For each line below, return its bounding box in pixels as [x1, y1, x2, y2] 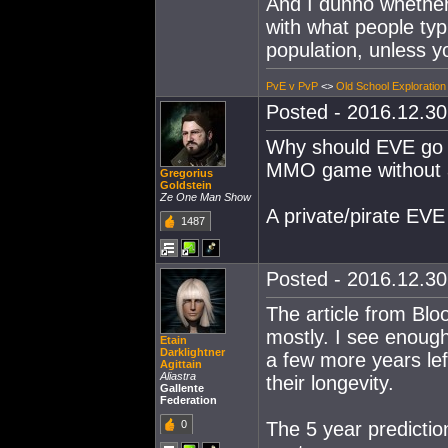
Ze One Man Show [160, 191, 251, 203]
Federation [160, 394, 217, 406]
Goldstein [160, 179, 212, 191]
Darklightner [160, 346, 225, 358]
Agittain [160, 358, 202, 370]
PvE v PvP [266, 79, 318, 92]
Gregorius [160, 167, 213, 179]
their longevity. [266, 372, 394, 394]
